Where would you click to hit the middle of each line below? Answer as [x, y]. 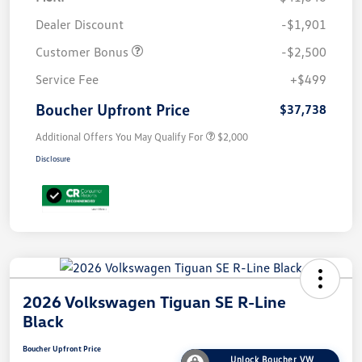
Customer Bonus [84, 51]
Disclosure [53, 158]
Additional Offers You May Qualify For [120, 136]
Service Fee [67, 79]
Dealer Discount [80, 24]
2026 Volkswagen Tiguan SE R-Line [154, 301]
